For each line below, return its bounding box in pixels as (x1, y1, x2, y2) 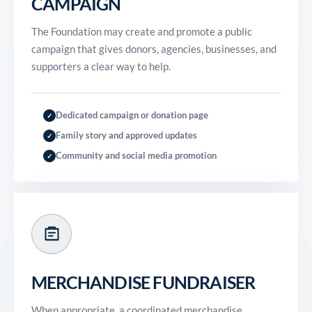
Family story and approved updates (55, 130, 197, 141)
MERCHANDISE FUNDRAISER (31, 272, 256, 292)
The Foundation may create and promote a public (31, 25, 252, 38)
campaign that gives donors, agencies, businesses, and (31, 42, 276, 55)
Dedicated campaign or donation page (55, 109, 208, 120)
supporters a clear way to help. (31, 60, 171, 72)
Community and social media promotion (55, 150, 217, 161)
